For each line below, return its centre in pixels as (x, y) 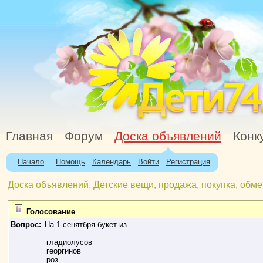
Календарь (112, 162)
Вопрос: (26, 225)
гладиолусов (70, 242)
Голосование (50, 212)
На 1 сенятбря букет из (86, 225)
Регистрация (188, 162)
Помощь (70, 162)
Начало (31, 162)
